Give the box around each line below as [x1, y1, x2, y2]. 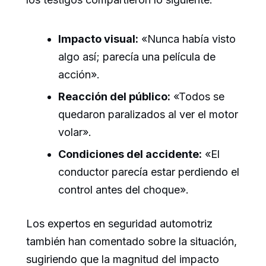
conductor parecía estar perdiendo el [58, 166, 239, 179]
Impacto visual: [58, 33, 138, 46]
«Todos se [170, 90, 224, 103]
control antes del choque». [58, 183, 189, 197]
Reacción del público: [58, 90, 170, 103]
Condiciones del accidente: [58, 148, 202, 161]
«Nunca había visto [138, 33, 236, 46]
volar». [58, 126, 91, 139]
